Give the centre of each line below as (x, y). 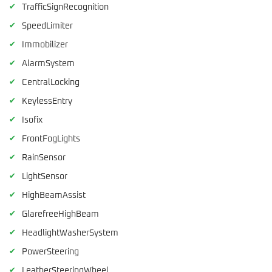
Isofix (32, 121)
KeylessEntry (47, 102)
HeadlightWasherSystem (70, 233)
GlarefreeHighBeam (60, 215)
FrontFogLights (51, 139)
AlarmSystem (48, 64)
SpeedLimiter (47, 26)
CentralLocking (51, 83)
